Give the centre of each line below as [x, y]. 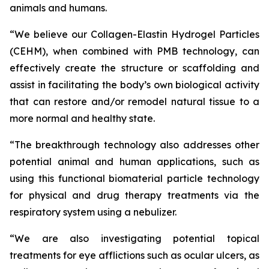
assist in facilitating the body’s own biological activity [134, 85]
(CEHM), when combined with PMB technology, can [134, 51]
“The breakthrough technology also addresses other [134, 145]
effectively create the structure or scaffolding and [134, 68]
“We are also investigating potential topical [134, 238]
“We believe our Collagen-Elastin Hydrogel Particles [134, 34]
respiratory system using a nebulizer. [93, 212]
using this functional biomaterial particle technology [134, 178]
